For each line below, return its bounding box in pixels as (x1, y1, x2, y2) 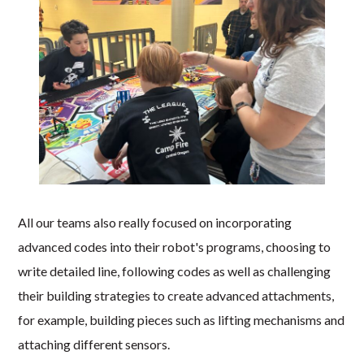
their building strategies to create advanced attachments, (18, 288, 335, 304)
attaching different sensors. (18, 336, 171, 353)
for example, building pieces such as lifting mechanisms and (18, 312, 345, 328)
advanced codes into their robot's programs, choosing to (18, 239, 331, 255)
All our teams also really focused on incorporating (18, 214, 292, 231)
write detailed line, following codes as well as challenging (18, 263, 331, 279)
